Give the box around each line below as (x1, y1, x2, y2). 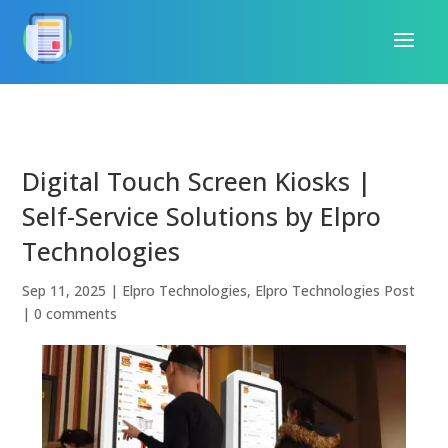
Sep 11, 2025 (22, 280, 107, 300)
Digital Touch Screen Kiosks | (22, 163, 372, 198)
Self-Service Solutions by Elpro (22, 198, 382, 233)
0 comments (34, 303, 118, 323)
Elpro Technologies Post (255, 280, 416, 300)
